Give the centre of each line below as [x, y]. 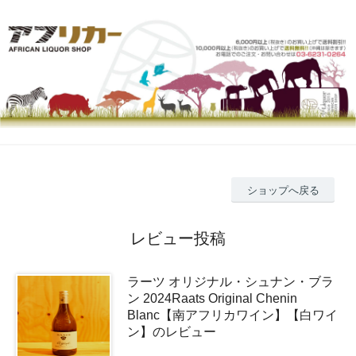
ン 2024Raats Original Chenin [212, 299]
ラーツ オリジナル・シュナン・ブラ [230, 282]
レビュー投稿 [178, 239]
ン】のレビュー [172, 332]
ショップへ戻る [283, 190]
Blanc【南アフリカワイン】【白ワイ [232, 315]
